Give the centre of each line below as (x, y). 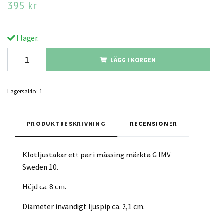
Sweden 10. (40, 167)
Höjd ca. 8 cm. (44, 187)
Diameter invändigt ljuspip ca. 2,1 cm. (84, 207)
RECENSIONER (154, 124)
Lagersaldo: (23, 91)
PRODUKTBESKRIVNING (66, 124)
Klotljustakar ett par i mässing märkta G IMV (96, 155)
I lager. (27, 38)
